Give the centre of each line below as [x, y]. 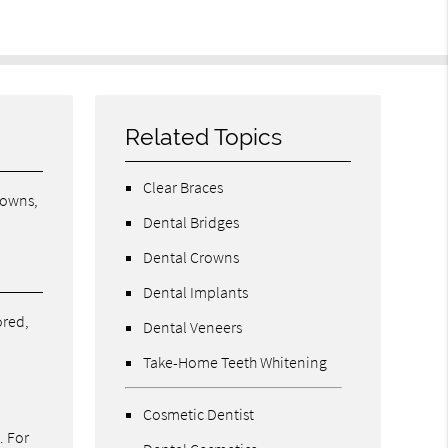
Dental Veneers [193, 326]
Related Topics [204, 136]
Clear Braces [183, 186]
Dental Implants [196, 291]
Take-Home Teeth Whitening [235, 361]
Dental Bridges [191, 221]
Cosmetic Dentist [199, 413]
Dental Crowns [191, 256]
